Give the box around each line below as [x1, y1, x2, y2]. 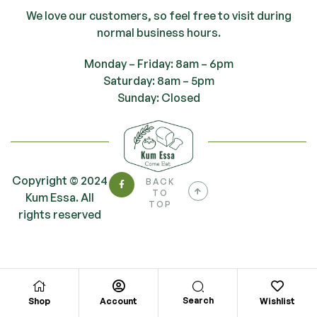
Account [100, 296, 137, 307]
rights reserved [18, 207, 102, 221]
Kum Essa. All [25, 190, 95, 204]
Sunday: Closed [117, 90, 200, 105]
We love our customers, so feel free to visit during [25, 8, 292, 23]
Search [182, 295, 214, 306]
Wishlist [260, 296, 295, 307]
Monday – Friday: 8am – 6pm [83, 56, 234, 71]
